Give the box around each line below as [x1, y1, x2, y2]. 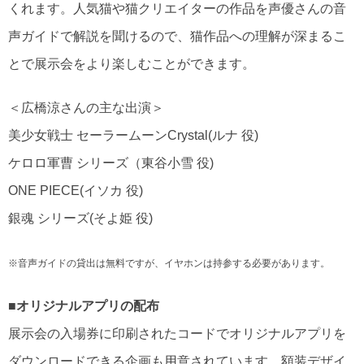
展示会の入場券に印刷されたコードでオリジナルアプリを [8, 327, 346, 340]
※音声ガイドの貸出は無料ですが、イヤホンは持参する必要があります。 [8, 258, 330, 269]
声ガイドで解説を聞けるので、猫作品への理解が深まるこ [8, 29, 346, 43]
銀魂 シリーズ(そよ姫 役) [8, 211, 153, 225]
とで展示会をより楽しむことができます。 [8, 57, 255, 71]
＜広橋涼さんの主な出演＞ [8, 101, 164, 115]
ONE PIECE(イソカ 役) [8, 184, 143, 197]
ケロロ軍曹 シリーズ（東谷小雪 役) [8, 156, 214, 170]
